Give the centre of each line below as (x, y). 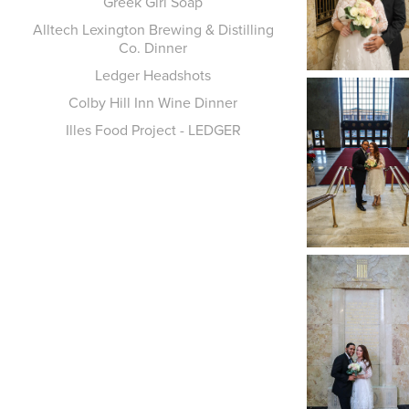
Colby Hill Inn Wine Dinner (153, 102)
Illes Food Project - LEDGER (153, 130)
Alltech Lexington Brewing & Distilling (153, 29)
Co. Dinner (153, 47)
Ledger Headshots (153, 75)
